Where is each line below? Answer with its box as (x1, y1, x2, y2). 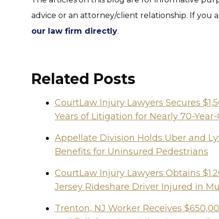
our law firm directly (31, 26, 117, 36)
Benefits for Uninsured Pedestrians (55, 146, 208, 157)
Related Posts (31, 70, 135, 88)
